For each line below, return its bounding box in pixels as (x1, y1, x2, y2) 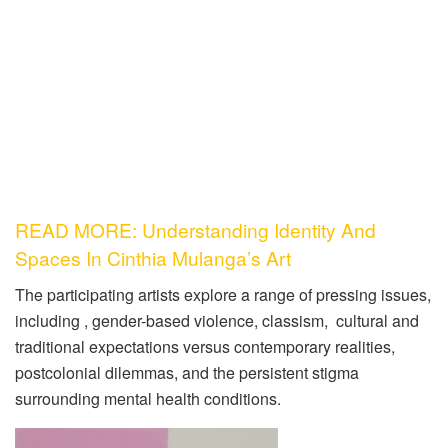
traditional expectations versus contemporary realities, (15, 334, 395, 358)
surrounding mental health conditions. (15, 386, 281, 410)
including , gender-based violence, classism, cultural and (15, 308, 419, 332)
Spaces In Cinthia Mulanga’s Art (15, 244, 296, 271)
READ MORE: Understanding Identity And (15, 216, 376, 243)
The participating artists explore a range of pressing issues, (15, 282, 431, 306)
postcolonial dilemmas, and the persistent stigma (15, 360, 359, 384)
